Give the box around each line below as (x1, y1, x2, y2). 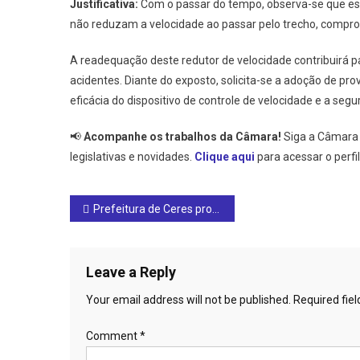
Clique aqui (194, 149, 255, 163)
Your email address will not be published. (86, 292, 291, 306)
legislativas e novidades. (70, 149, 194, 163)
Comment (86, 329, 140, 342)
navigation (69, 227, 185, 256)
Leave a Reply (86, 263, 176, 280)
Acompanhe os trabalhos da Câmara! (84, 129, 281, 143)
